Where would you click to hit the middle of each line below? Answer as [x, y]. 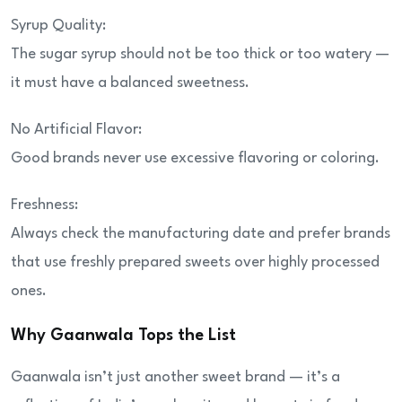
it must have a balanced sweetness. [130, 83]
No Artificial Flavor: [76, 130]
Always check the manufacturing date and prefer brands [201, 234]
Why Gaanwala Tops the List [123, 336]
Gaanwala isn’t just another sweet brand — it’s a [175, 378]
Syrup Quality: [58, 26]
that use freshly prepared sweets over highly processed [195, 263]
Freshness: [44, 205]
